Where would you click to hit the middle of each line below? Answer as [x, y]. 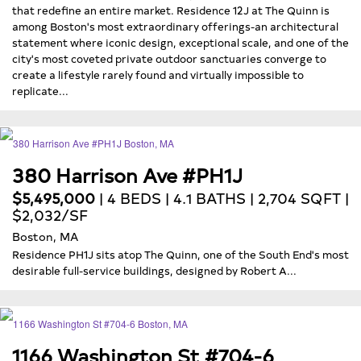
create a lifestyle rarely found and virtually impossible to [158, 74]
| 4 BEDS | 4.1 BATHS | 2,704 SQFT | [222, 198]
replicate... [40, 90]
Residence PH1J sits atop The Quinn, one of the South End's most [180, 254]
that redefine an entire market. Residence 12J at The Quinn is [171, 9]
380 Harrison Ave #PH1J [127, 175]
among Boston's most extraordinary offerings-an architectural [175, 25]
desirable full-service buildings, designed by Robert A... [154, 270]
